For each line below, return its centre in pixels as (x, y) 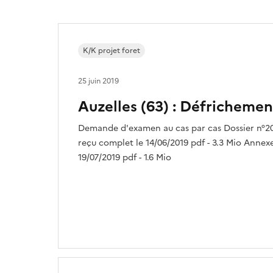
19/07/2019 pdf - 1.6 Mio (125, 157)
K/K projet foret (112, 50)
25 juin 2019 (98, 81)
